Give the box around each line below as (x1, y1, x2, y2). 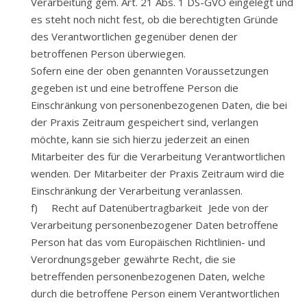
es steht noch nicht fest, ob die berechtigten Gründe (31, 12, 278, 26)
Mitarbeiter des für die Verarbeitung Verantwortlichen (31, 149, 285, 163)
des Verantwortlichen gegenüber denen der (31, 29, 238, 43)
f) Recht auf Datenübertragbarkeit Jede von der (31, 201, 269, 214)
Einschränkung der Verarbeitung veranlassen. (31, 184, 243, 197)
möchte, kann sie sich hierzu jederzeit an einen (31, 132, 249, 146)
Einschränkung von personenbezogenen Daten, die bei (31, 98, 287, 112)
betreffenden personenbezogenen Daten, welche (31, 269, 265, 283)
